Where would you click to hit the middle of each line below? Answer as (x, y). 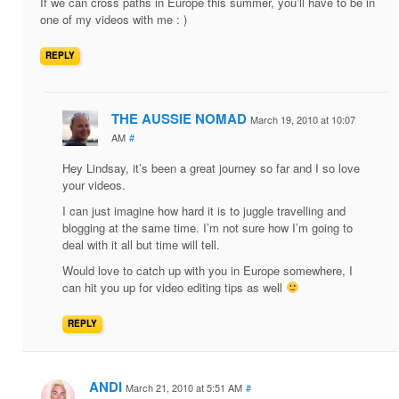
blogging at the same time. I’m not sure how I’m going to (208, 228)
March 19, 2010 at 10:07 (303, 120)
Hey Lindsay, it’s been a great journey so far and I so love (211, 168)
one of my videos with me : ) (114, 20)
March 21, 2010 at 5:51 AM (184, 388)
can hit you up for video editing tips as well (174, 288)
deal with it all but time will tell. (141, 245)
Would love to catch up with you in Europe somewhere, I (208, 271)
